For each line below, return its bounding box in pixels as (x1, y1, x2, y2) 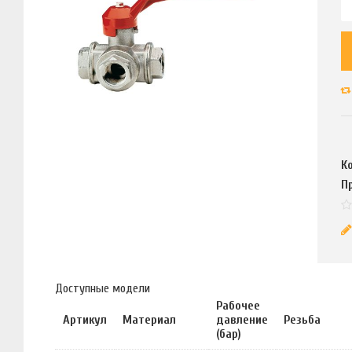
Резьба (284, 312, 321, 327)
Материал (123, 312, 176, 327)
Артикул (63, 312, 107, 327)
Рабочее (216, 298, 260, 313)
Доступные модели (55, 280, 150, 295)
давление (216, 312, 268, 327)
